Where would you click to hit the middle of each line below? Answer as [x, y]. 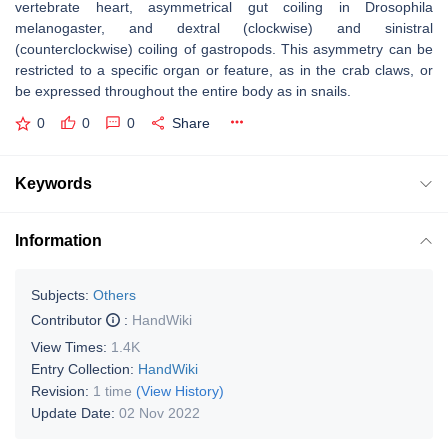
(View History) [180, 390]
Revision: [62, 390]
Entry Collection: [84, 368]
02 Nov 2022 [159, 412]
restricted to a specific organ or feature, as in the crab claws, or [224, 70]
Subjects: [60, 294]
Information [58, 240]
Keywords [53, 183]
